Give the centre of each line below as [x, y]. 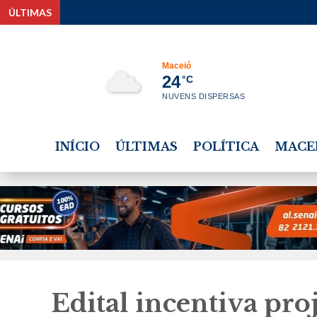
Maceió [177, 66]
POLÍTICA [226, 147]
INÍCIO [77, 147]
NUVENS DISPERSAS [204, 97]
